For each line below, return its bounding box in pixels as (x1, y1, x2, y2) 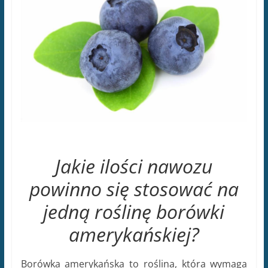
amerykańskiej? (68, 221, 199, 248)
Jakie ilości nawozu (55, 153, 213, 179)
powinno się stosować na (29, 176, 239, 202)
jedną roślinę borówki (43, 199, 225, 225)
